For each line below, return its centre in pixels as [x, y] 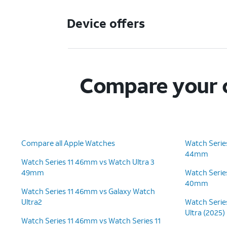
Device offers [106, 23]
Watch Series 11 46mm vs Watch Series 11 [91, 220]
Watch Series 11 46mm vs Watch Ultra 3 [88, 162]
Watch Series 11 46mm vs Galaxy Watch [88, 191]
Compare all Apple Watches [68, 143]
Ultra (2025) [205, 212]
